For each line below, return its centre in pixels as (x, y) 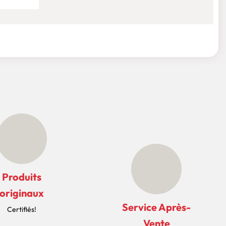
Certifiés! (22, 210)
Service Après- (157, 207)
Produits (22, 177)
